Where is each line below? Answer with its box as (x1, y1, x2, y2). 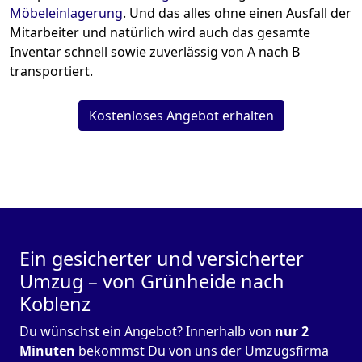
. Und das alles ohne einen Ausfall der (123, 4, 351, 23)
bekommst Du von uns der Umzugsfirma (75, 342, 329, 360)
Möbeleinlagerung (10, 4, 123, 23)
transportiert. (10, 62, 93, 81)
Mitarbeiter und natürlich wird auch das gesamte (10, 23, 310, 42)
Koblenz (19, 291, 90, 318)
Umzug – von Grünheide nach (19, 268, 284, 295)
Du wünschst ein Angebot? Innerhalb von (19, 322, 271, 341)
